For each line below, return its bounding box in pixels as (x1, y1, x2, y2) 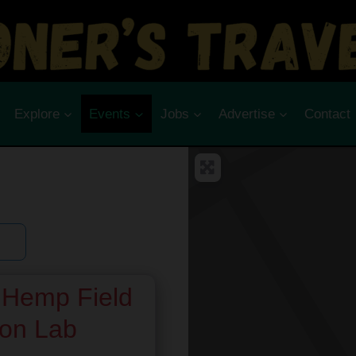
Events (89, 106, 131, 122)
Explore (14, 106, 60, 122)
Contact (304, 106, 351, 122)
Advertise (218, 106, 275, 122)
